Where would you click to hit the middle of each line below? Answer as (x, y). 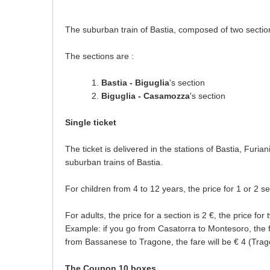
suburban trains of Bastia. (114, 162)
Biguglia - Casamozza (146, 96)
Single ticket (91, 122)
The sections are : (99, 56)
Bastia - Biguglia (135, 83)
